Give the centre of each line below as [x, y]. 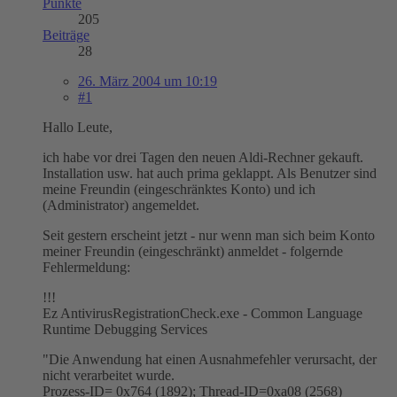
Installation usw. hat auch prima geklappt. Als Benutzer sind [210, 173]
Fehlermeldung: [86, 267]
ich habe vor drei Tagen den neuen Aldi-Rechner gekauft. [203, 157]
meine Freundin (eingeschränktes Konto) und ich [179, 189]
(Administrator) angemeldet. [121, 205]
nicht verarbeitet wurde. [109, 375]
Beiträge [66, 35]
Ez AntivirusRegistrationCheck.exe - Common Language [202, 313]
